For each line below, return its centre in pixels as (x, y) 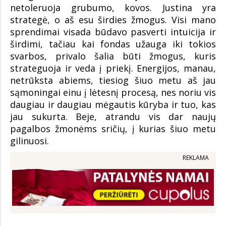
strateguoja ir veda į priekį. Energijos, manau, (113, 68)
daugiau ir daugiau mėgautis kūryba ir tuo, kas (113, 104)
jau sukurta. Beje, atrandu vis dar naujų (113, 116)
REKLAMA (196, 157)
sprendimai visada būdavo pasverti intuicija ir (113, 32)
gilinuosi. (30, 140)
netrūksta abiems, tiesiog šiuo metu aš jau (113, 80)
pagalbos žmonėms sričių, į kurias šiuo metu (113, 128)
